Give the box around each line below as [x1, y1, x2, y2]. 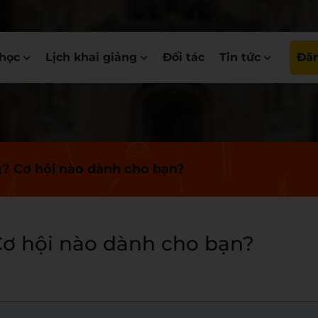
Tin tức [219, 50, 261, 64]
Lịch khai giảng [45, 50, 137, 64]
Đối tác [163, 50, 204, 64]
